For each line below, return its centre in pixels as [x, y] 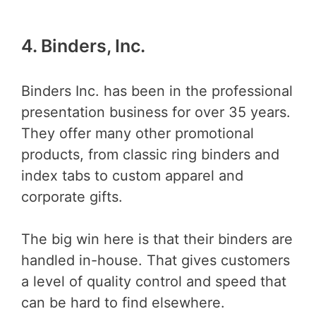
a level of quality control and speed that [154, 281]
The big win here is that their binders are [157, 239]
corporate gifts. [72, 196]
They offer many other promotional [138, 133]
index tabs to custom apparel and [132, 175]
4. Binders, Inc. [83, 46]
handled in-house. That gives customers [156, 260]
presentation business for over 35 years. [156, 112]
